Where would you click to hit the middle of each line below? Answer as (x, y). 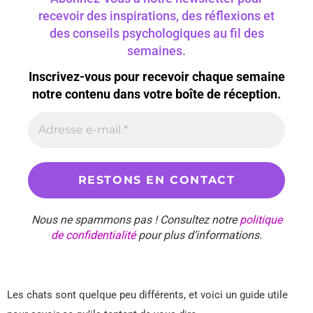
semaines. (156, 50)
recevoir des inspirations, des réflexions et (156, 15)
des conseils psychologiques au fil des (156, 33)
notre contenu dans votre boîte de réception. (156, 94)
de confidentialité (93, 235)
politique (261, 219)
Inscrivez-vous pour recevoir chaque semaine (156, 77)
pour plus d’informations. (199, 235)
